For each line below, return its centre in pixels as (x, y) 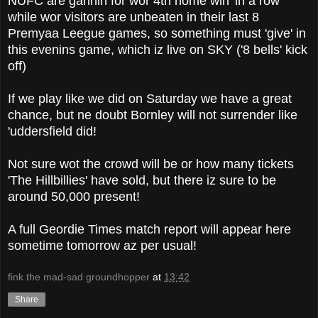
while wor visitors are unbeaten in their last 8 (133, 17)
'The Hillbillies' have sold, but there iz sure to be (142, 180)
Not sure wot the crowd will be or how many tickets (151, 164)
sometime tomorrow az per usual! (102, 245)
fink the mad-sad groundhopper (79, 277)
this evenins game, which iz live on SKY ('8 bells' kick (158, 49)
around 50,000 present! (74, 196)
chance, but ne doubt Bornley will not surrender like (153, 115)
